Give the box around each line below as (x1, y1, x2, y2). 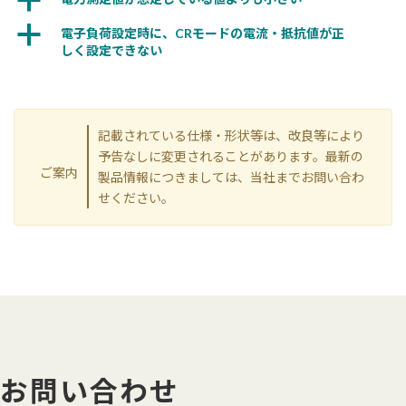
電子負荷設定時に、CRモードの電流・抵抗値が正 (61, 25, 344, 42)
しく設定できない (61, 43, 162, 59)
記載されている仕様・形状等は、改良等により (97, 128, 364, 144)
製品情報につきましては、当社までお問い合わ (97, 169, 364, 186)
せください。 (97, 190, 174, 207)
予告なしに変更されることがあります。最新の (97, 149, 363, 165)
